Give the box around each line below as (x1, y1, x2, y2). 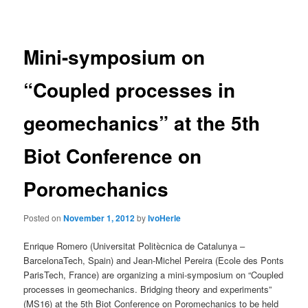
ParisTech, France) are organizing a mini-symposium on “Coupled (23, 268, 284, 281)
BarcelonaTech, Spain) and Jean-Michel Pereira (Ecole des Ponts (23, 254, 285, 267)
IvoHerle (148, 211, 181, 224)
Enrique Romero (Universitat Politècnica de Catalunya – (23, 239, 245, 252)
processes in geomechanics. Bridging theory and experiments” (23, 283, 272, 296)
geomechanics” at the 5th (23, 109, 261, 137)
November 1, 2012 (63, 211, 135, 224)
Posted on (23, 211, 64, 223)
